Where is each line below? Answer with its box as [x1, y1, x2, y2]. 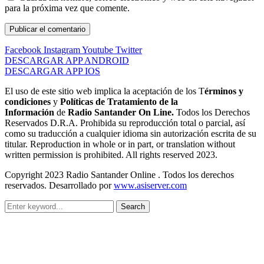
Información [5, 107, 57, 117]
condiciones [5, 96, 51, 107]
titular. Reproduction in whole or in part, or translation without [5, 138, 235, 149]
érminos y [204, 85, 243, 96]
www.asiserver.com [114, 180, 187, 190]
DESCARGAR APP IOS [5, 65, 100, 76]
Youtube [82, 44, 113, 55]
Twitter [115, 44, 142, 55]
